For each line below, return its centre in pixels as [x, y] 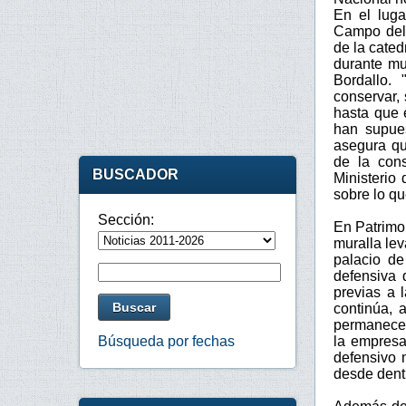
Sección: [126, 220]
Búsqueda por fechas [166, 342]
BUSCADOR [135, 174]
